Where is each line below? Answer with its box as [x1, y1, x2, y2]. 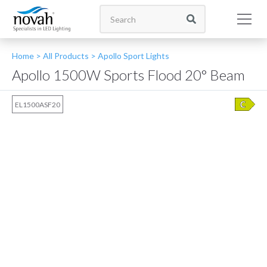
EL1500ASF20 [15, 100, 60, 109]
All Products [41, 51, 89, 61]
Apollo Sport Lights [98, 51, 169, 61]
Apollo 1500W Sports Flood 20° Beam [12, 66, 245, 83]
